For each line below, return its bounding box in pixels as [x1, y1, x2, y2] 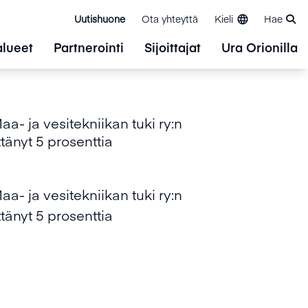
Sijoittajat [144, 38, 201, 56]
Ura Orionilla [221, 38, 298, 56]
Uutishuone [74, 12, 125, 25]
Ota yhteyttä [142, 12, 198, 25]
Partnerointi [54, 38, 124, 56]
